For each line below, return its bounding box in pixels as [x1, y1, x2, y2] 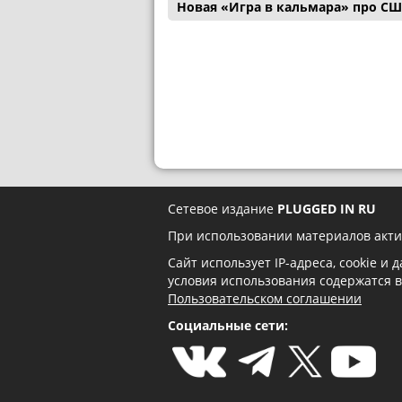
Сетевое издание [168, 200, 277, 218]
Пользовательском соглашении [168, 290, 362, 308]
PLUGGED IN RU [277, 200, 376, 218]
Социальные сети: [168, 317, 288, 335]
